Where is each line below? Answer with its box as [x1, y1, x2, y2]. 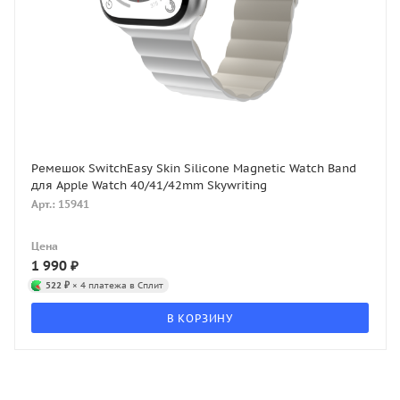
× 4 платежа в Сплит [70, 278, 163, 291]
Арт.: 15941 [31, 196, 89, 211]
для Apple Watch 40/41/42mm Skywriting [31, 177, 267, 193]
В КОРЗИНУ [166, 311, 234, 325]
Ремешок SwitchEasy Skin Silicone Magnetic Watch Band [31, 160, 356, 176]
